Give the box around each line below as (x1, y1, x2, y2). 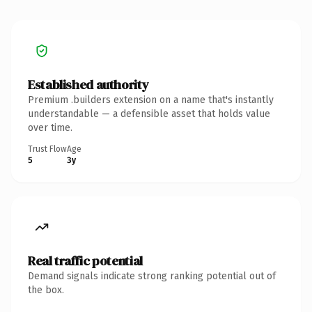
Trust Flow (28, 143, 67, 154)
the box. (28, 283, 64, 296)
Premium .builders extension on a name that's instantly (28, 93, 274, 106)
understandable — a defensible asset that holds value (28, 107, 270, 120)
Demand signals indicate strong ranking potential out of (28, 270, 276, 282)
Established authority (28, 75, 149, 93)
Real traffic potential (28, 251, 143, 270)
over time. (28, 121, 72, 134)
